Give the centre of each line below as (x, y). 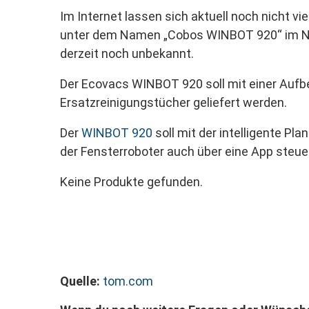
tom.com (128, 281)
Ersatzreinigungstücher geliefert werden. (173, 102)
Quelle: (80, 281)
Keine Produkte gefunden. (131, 182)
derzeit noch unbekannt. (127, 53)
